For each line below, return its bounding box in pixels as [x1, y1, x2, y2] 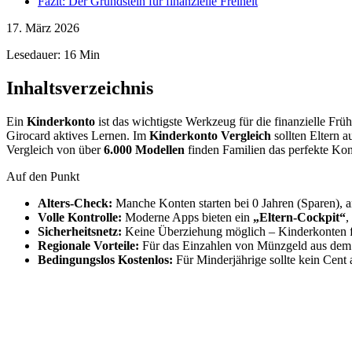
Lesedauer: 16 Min [6, 48, 100, 62]
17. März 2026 [6, 21, 79, 35]
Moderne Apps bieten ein [122, 211, 253, 225]
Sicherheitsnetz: [38, 225, 122, 239]
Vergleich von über [6, 143, 104, 157]
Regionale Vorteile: [38, 239, 139, 253]
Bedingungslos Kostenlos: [38, 253, 173, 267]
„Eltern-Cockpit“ [253, 211, 346, 225]
